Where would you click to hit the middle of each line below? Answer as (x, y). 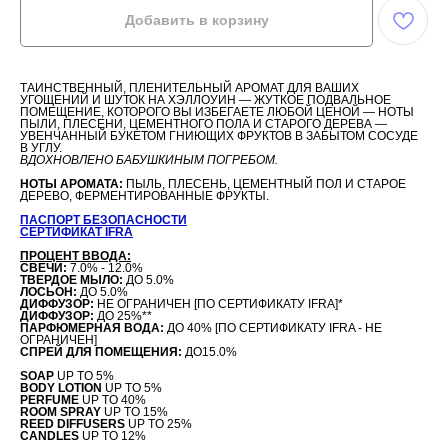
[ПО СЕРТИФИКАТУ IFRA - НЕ (298, 327)
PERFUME (49, 399)
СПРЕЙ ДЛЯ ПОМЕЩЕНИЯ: (102, 351)
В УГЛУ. (41, 147)
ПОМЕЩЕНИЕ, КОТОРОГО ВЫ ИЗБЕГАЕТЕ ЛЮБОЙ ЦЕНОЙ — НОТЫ (217, 111)
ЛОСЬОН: (50, 291)
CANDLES (49, 435)
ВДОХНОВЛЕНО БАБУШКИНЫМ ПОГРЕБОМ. (149, 159)
